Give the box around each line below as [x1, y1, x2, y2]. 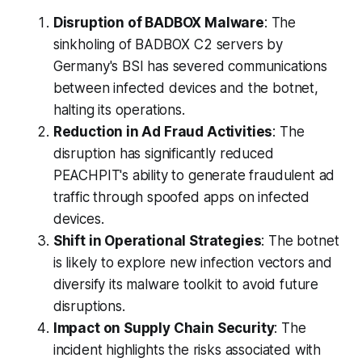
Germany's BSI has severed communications [53, 57, 327, 74]
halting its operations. [53, 101, 185, 118]
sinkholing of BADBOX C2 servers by [53, 36, 283, 53]
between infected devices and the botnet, [53, 79, 318, 96]
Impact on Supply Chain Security [53, 319, 275, 336]
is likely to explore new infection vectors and [53, 254, 332, 271]
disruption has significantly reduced [53, 145, 274, 162]
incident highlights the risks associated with [53, 341, 322, 358]
